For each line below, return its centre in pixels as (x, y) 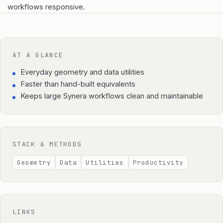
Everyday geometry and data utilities (82, 72)
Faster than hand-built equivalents (78, 84)
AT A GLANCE (38, 55)
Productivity (158, 162)
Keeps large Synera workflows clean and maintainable (112, 96)
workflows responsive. (46, 7)
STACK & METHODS (47, 144)
